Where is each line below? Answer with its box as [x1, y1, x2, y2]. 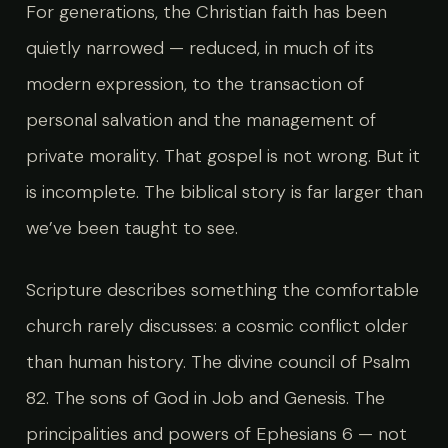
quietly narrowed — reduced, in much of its [25, 36, 374, 60]
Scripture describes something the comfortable [25, 277, 419, 302]
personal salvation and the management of [25, 108, 376, 132]
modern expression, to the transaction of [25, 72, 364, 96]
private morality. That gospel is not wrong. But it [25, 144, 420, 168]
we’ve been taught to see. [25, 216, 238, 240]
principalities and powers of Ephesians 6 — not [25, 421, 407, 446]
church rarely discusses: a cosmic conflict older [25, 313, 408, 338]
